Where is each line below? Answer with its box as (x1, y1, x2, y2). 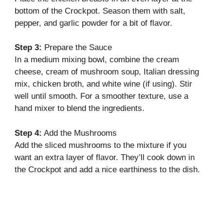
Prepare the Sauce (42, 43, 112, 53)
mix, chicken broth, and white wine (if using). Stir (15, 79, 192, 89)
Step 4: (15, 128, 42, 138)
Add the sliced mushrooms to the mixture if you (15, 140, 186, 150)
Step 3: (15, 43, 42, 53)
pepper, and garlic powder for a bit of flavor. (15, 18, 172, 28)
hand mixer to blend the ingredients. (15, 104, 145, 113)
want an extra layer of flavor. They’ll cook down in (15, 152, 195, 162)
